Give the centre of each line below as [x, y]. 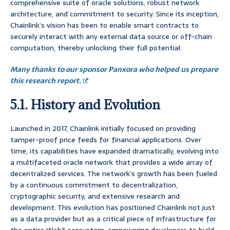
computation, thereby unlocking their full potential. [96, 48]
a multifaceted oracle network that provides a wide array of [111, 162]
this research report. [46, 81]
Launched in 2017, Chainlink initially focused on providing [103, 129]
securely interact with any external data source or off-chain [111, 37]
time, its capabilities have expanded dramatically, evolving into [114, 151]
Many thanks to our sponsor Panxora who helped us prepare [114, 70]
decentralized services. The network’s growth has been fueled [114, 174]
